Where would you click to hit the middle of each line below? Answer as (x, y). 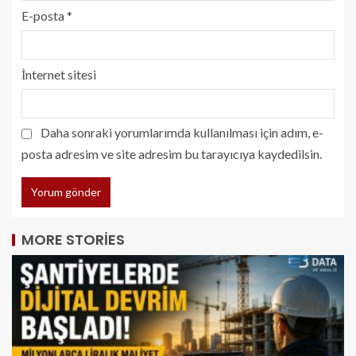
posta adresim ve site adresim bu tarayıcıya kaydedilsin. (172, 153)
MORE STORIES (73, 239)
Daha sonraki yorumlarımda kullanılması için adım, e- (182, 132)
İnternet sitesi (59, 74)
